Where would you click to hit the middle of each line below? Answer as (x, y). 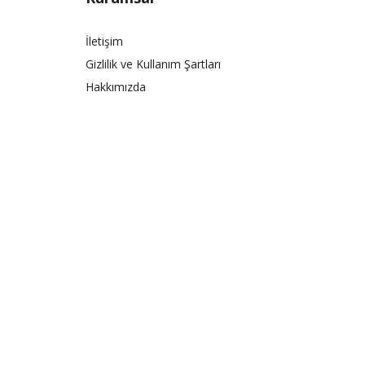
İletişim (104, 41)
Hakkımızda (115, 86)
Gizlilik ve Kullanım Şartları (153, 64)
